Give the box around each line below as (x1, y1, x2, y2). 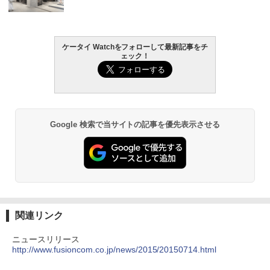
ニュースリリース (12, 234, 80, 245)
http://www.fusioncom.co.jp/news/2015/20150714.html (12, 245, 217, 255)
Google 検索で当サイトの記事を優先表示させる (49, 119, 221, 129)
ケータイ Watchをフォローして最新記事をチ (61, 42, 209, 51)
